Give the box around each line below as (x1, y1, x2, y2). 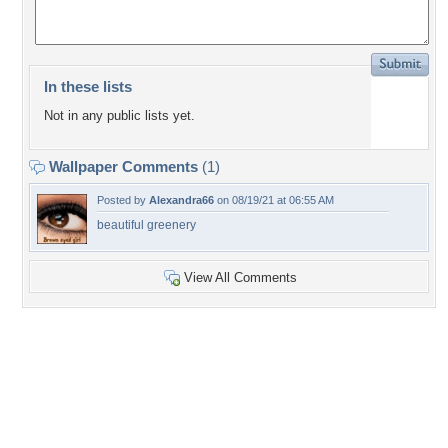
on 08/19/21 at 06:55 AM (214, 194, 334, 206)
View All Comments (184, 270, 297, 285)
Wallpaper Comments (45, 158, 202, 175)
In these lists (44, 78, 132, 95)
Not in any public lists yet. (44, 108, 195, 124)
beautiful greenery (97, 218, 196, 232)
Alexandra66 (149, 194, 214, 206)
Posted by (97, 194, 149, 206)
